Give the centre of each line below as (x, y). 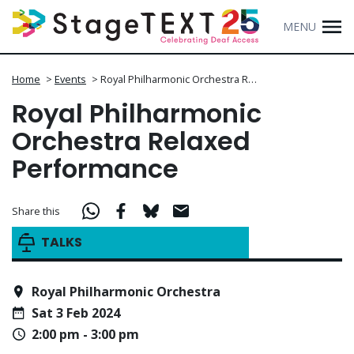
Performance (95, 169)
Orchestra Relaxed (131, 141)
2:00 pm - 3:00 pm (85, 335)
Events (70, 79)
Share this (36, 211)
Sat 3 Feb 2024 (76, 313)
